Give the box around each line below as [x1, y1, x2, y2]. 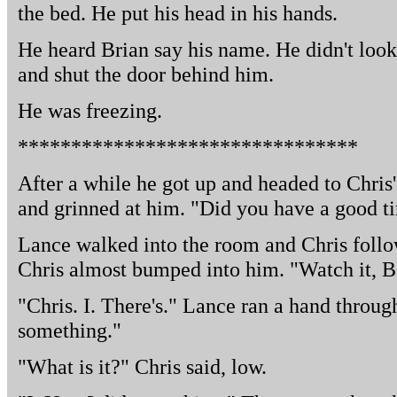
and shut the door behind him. [18, 62, 274, 86]
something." [18, 318, 121, 342]
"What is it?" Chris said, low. [18, 354, 267, 378]
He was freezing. [18, 98, 162, 122]
